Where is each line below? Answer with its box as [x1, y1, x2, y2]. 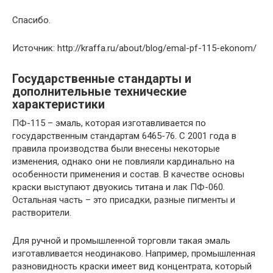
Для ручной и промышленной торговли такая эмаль [12, 235, 230, 246]
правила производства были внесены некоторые [12, 143, 220, 154]
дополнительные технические [12, 85, 186, 99]
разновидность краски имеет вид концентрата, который [12, 260, 252, 272]
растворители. [12, 207, 71, 218]
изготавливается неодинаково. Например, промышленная [12, 247, 255, 259]
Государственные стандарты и [12, 72, 191, 86]
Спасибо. [12, 14, 51, 26]
